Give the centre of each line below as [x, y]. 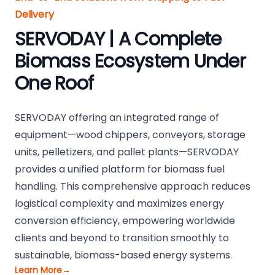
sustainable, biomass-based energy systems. [123, 255]
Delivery [34, 15]
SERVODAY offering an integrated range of [117, 118]
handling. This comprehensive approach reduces [133, 187]
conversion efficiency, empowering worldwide [125, 221]
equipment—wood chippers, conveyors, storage [130, 135]
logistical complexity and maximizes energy [119, 204]
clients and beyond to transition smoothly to [122, 238]
